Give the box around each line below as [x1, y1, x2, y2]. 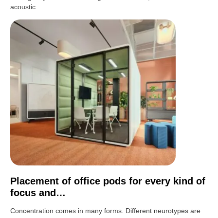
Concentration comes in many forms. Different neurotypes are [10, 207, 201, 215]
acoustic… [10, 3, 43, 11]
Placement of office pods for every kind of [10, 176, 206, 187]
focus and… [10, 187, 66, 199]
